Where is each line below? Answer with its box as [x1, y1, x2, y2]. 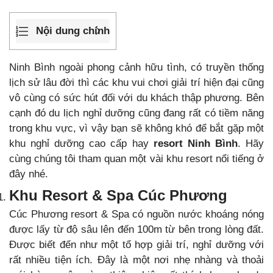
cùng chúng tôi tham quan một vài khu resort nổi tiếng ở [9, 152, 264, 165]
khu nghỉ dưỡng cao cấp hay [9, 137, 149, 149]
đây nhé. [9, 168, 48, 180]
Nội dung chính [36, 25, 110, 37]
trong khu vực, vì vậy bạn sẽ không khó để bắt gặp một [9, 122, 264, 134]
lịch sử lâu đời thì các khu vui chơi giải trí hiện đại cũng [9, 76, 264, 88]
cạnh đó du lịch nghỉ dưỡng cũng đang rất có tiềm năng [9, 107, 264, 119]
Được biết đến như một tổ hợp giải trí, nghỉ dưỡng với [9, 238, 264, 250]
